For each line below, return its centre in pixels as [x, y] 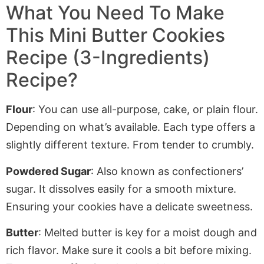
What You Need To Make [115, 13]
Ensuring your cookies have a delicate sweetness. [129, 206]
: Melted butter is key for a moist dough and [148, 233]
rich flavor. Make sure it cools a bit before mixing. [129, 250]
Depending [33, 127]
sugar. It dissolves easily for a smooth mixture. [121, 189]
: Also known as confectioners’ [167, 171]
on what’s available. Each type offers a [158, 127]
